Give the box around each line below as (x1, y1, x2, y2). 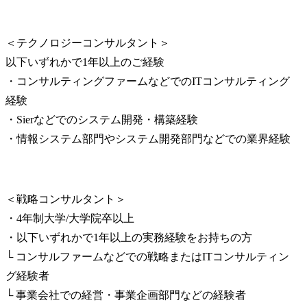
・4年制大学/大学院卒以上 (5, 212, 134, 224)
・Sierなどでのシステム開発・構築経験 (5, 113, 198, 125)
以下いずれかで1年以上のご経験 (5, 56, 164, 68)
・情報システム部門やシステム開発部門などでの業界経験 (5, 132, 291, 145)
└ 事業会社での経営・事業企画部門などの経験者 (5, 288, 246, 301)
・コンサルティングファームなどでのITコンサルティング (5, 75, 290, 87)
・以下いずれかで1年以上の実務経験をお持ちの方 (5, 231, 252, 243)
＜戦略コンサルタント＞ (5, 193, 126, 205)
